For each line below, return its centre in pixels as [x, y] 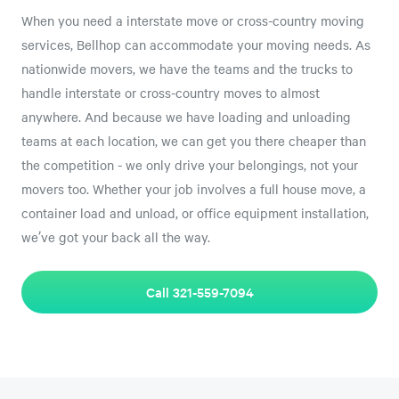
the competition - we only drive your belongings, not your [190, 164]
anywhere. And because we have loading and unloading [186, 116]
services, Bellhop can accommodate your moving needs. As [196, 44]
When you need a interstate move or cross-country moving [193, 20]
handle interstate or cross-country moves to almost [171, 92]
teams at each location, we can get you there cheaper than [194, 140]
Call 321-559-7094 [199, 292]
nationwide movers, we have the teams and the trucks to [187, 68]
